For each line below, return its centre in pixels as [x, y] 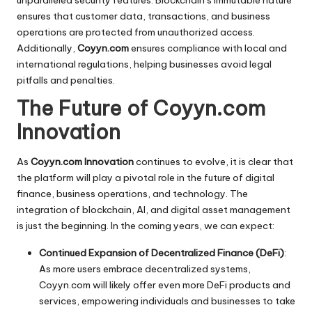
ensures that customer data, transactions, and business [143, 16]
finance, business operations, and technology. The [132, 194]
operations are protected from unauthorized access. [136, 32]
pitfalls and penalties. [66, 80]
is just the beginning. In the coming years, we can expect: [146, 226]
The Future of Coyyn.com [141, 108]
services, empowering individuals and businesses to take [167, 301]
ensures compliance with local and [208, 48]
